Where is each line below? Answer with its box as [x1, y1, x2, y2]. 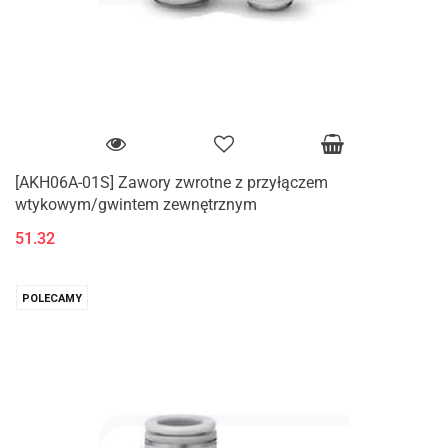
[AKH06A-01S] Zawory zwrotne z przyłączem [15, 173, 328, 193]
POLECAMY [22, 291, 82, 305]
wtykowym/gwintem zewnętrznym [15, 195, 257, 215]
